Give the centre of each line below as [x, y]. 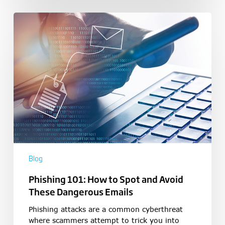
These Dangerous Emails [81, 192]
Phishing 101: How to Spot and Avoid [106, 179]
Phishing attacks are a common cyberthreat [105, 209]
